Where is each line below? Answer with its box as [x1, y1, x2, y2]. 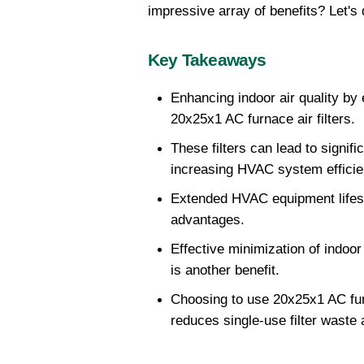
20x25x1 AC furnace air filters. [171, 111, 355, 128]
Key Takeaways [148, 50, 266, 71]
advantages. [171, 212, 245, 228]
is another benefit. [171, 262, 279, 279]
